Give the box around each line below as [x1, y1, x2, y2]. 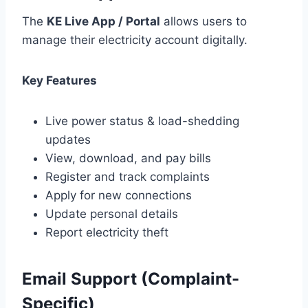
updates [45, 132, 91, 146]
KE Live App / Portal [47, 14, 160, 28]
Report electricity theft [45, 225, 168, 239]
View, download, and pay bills [45, 151, 211, 165]
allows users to [160, 14, 247, 28]
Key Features [22, 73, 97, 87]
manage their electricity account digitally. [22, 32, 247, 47]
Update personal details [45, 206, 178, 221]
